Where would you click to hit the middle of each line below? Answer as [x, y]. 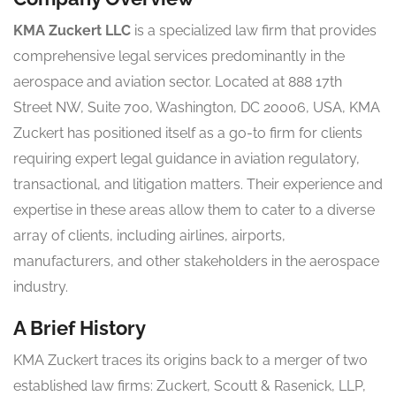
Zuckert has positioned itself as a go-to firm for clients [188, 133]
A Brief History [80, 328]
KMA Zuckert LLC [72, 31]
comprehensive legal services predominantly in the [179, 57]
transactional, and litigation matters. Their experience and [198, 185]
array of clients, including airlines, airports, [149, 236]
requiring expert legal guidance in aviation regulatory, [187, 159]
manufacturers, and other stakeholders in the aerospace [196, 262]
